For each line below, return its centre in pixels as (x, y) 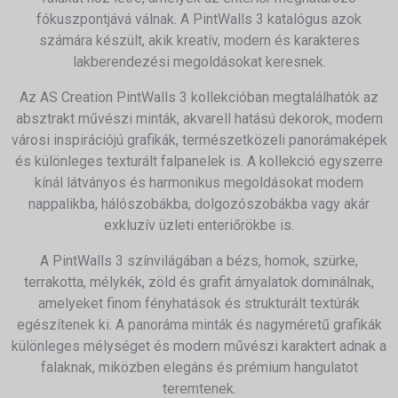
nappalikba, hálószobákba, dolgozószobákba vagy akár (199, 204)
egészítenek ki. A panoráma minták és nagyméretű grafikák (199, 325)
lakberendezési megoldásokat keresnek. (199, 62)
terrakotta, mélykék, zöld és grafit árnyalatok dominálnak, (199, 282)
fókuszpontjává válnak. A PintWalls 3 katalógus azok (199, 19)
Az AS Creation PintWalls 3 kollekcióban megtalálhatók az (199, 97)
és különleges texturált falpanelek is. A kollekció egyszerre (199, 161)
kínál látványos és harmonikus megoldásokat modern (199, 183)
